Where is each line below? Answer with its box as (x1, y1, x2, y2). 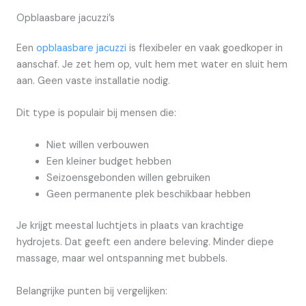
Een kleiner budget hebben (46, 155, 171, 169)
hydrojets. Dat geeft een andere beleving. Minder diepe (16, 236, 274, 249)
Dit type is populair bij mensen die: (16, 106, 176, 120)
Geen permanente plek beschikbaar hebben (46, 188, 251, 201)
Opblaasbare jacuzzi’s (16, 11, 115, 25)
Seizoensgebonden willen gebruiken (46, 171, 210, 185)
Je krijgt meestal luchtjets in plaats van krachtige (16, 219, 244, 233)
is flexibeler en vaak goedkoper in (126, 41, 283, 55)
